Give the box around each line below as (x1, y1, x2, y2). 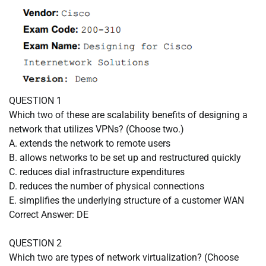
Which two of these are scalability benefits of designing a (9, 109, 248, 121)
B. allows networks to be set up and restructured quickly (9, 151, 241, 163)
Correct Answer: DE (9, 208, 88, 220)
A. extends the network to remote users (9, 137, 170, 149)
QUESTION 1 (9, 94, 62, 106)
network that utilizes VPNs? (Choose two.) (9, 123, 184, 135)
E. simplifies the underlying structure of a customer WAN (9, 194, 244, 206)
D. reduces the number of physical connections (9, 180, 204, 192)
